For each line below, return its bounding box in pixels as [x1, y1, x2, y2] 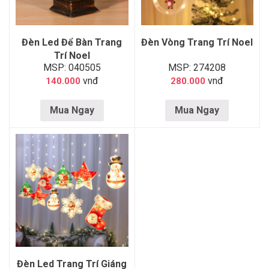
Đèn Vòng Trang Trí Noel [141, 36, 253, 48]
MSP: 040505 [43, 61, 101, 73]
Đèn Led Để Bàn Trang [22, 36, 122, 48]
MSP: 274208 [168, 61, 226, 73]
